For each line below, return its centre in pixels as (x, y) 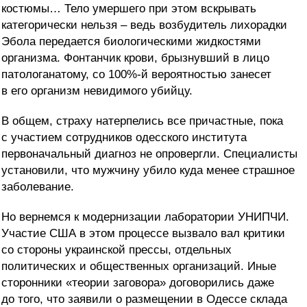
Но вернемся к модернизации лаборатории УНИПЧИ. (145, 217)
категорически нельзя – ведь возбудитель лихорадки (144, 25)
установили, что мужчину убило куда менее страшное (148, 171)
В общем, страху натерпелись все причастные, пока (142, 121)
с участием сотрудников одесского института (124, 138)
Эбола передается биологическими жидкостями (131, 42)
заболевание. (38, 187)
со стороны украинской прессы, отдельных (116, 250)
